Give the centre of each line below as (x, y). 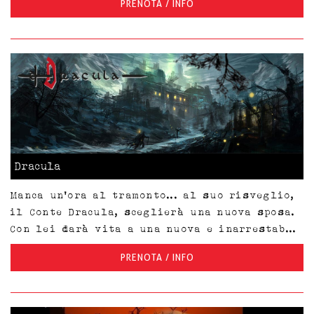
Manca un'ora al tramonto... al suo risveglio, (153, 195)
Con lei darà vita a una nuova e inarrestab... (154, 229)
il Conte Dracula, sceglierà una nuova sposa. (153, 212)
